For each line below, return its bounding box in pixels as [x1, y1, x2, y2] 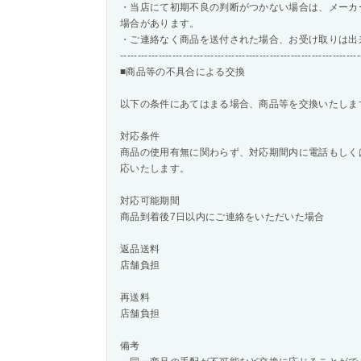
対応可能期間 [120, 195, 180, 206]
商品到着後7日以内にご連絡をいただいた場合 [120, 211, 325, 222]
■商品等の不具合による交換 [120, 66, 246, 77]
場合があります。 [120, 18, 200, 29]
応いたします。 [120, 163, 190, 174]
